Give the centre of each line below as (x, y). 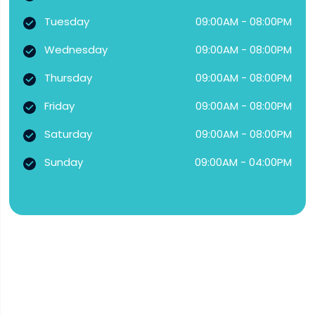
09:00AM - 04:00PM (244, 162)
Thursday (68, 77)
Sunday (63, 162)
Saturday (68, 134)
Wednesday (76, 49)
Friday (59, 105)
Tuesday (66, 21)
